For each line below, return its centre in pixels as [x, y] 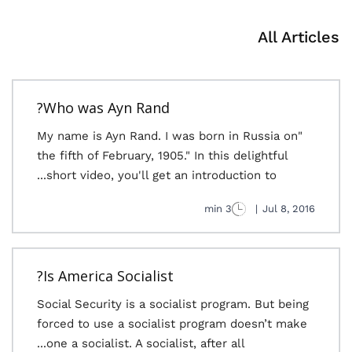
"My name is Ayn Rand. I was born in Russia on [167, 136]
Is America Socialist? [108, 276]
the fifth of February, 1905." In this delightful [162, 156]
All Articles [299, 37]
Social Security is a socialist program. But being [173, 304]
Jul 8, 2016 [289, 209]
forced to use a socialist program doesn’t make [172, 324]
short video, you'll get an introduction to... [161, 175]
